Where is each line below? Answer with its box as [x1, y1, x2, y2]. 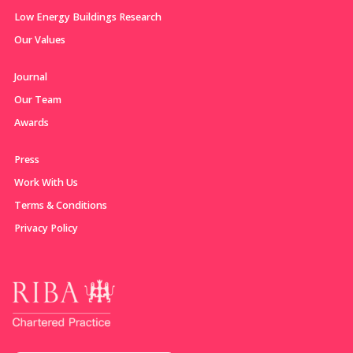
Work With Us [14, 175, 78, 189]
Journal [14, 69, 47, 84]
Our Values [14, 32, 65, 46]
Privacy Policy [14, 221, 78, 235]
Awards [14, 115, 49, 129]
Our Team [14, 92, 61, 106]
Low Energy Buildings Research [14, 9, 162, 24]
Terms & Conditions [14, 198, 107, 212]
